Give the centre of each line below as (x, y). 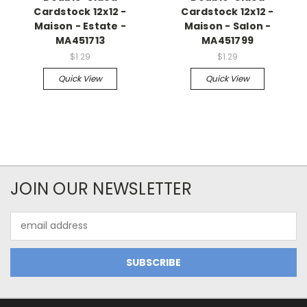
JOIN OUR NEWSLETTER (101, 188)
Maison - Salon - (228, 26)
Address (29, 233)
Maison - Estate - (80, 26)
